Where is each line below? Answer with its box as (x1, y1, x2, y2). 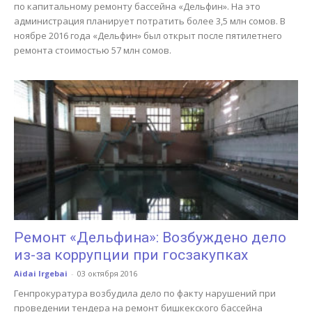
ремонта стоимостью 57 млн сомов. (14, 43, 171, 56)
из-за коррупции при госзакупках (14, 247, 248, 264)
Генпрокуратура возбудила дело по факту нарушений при (14, 287, 276, 300)
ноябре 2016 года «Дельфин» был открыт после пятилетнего (14, 29, 282, 42)
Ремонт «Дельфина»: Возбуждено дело (14, 229, 286, 247)
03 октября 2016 (77, 268, 137, 279)
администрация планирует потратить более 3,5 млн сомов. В (14, 14, 286, 27)
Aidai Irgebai (14, 268, 68, 279)
